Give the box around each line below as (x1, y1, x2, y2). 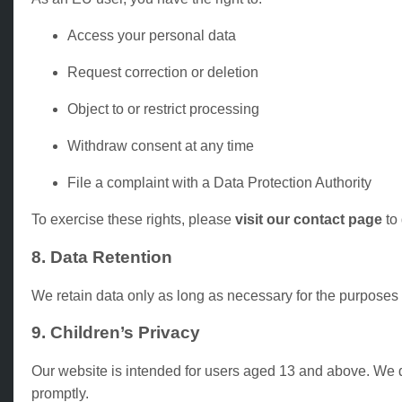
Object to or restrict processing (67, 101, 259, 118)
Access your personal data (67, 28, 236, 44)
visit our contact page (235, 212, 382, 228)
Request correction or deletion (67, 65, 258, 81)
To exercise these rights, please (31, 212, 235, 228)
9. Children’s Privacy (31, 323, 200, 343)
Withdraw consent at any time (67, 138, 254, 154)
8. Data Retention (31, 247, 172, 267)
